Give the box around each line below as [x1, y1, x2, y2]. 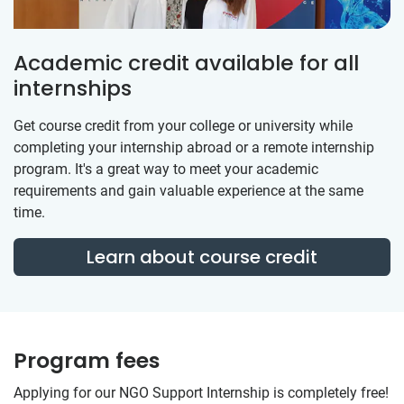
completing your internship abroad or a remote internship [14, 138, 374, 156]
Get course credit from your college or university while [14, 116, 353, 134]
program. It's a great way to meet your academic [14, 160, 318, 178]
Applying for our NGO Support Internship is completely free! [14, 383, 389, 401]
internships [14, 72, 132, 103]
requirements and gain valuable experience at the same [14, 181, 363, 199]
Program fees [14, 344, 160, 375]
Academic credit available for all [14, 47, 359, 78]
